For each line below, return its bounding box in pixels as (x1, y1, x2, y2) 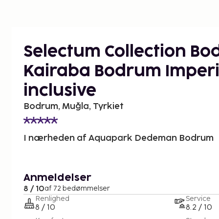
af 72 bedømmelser (44, 184, 110, 193)
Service (186, 194, 211, 203)
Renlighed (35, 194, 69, 203)
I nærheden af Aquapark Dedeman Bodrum (23, 132, 214, 143)
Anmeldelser (23, 173, 91, 183)
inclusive (23, 83, 96, 99)
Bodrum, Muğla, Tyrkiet (23, 101, 124, 111)
